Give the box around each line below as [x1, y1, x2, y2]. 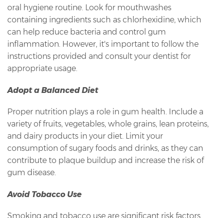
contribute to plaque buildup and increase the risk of [7, 155, 204, 165]
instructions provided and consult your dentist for [7, 51, 191, 61]
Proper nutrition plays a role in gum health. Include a [7, 107, 203, 116]
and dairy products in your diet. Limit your [7, 131, 163, 141]
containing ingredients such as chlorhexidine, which [7, 15, 201, 24]
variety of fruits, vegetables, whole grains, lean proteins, [7, 119, 209, 128]
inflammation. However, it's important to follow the [7, 39, 199, 49]
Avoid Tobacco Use [7, 190, 82, 200]
